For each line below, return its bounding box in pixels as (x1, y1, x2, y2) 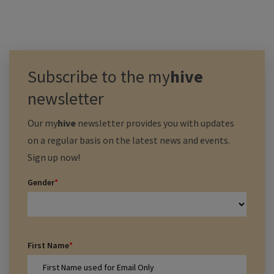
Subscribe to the (28, 65, 148, 87)
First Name (28, 240, 69, 251)
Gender (28, 177, 54, 188)
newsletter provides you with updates (76, 117, 234, 129)
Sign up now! (28, 151, 80, 163)
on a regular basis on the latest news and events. (28, 134, 230, 146)
